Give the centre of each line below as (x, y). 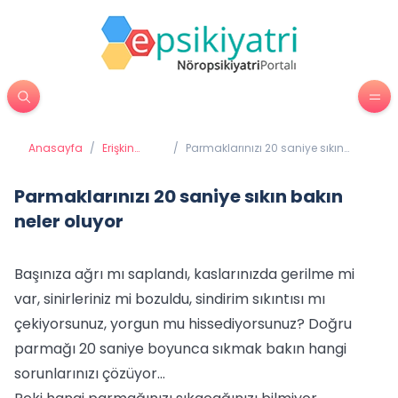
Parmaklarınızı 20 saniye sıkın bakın (179, 196)
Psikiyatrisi (130, 162)
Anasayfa (56, 148)
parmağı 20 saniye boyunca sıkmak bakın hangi (180, 349)
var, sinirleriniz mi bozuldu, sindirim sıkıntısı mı (170, 299)
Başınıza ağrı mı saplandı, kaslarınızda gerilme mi (184, 274)
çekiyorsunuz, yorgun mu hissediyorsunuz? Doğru (183, 324)
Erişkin (118, 148)
